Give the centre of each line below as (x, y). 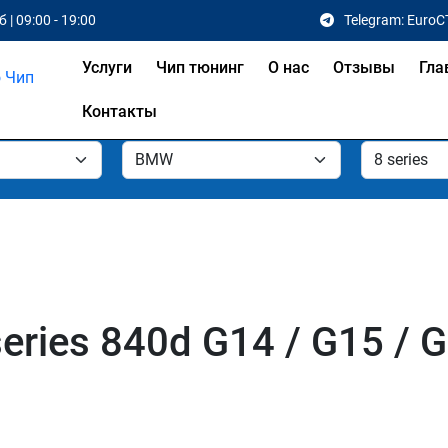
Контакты (119, 111)
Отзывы (363, 67)
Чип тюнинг (199, 67)
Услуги (106, 67)
